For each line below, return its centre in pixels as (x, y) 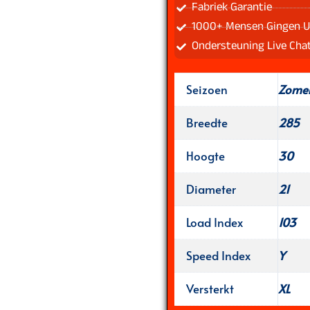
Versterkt (210, 288)
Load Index (214, 222)
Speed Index (218, 255)
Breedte (207, 122)
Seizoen (207, 89)
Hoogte (205, 155)
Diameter (211, 189)
